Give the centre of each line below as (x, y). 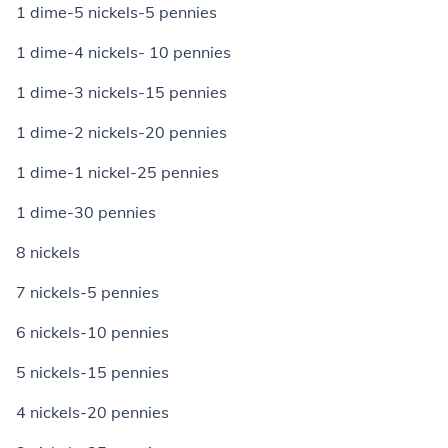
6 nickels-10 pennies (92, 332)
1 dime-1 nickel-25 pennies (117, 172)
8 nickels (48, 252)
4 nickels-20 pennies (92, 412)
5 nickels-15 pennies (92, 372)
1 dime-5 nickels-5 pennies (116, 12)
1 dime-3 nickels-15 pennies (121, 92)
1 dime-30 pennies (86, 212)
